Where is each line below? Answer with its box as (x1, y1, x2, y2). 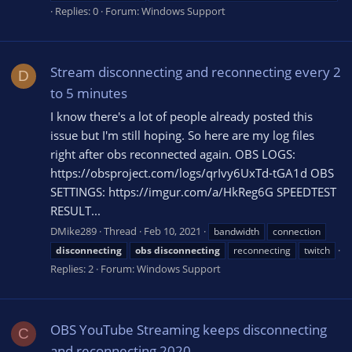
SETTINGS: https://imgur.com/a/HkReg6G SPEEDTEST (50, 183, 336, 200)
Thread (104, 223, 137, 238)
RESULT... (50, 202, 101, 218)
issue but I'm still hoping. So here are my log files (50, 126, 314, 143)
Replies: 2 (50, 261, 93, 276)
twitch (304, 243, 330, 257)
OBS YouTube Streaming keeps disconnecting (50, 320, 327, 339)
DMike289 (50, 223, 97, 238)
